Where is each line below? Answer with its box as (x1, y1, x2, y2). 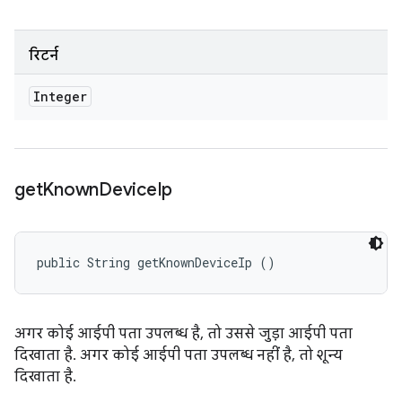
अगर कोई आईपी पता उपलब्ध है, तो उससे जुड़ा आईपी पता (14, 325, 353, 343)
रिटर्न (29, 47, 58, 65)
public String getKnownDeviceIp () (37, 254, 275, 271)
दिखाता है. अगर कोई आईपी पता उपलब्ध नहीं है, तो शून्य (14, 346, 343, 364)
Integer (33, 88, 87, 105)
